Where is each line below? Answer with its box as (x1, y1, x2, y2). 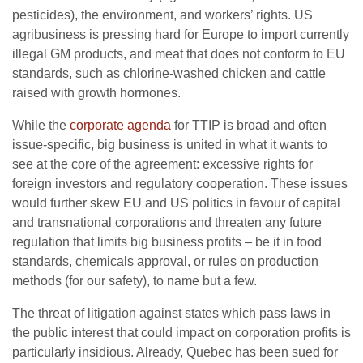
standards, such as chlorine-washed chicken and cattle (12, 66, 326, 80)
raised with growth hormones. (12, 86, 181, 100)
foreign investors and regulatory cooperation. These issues (12, 177, 348, 190)
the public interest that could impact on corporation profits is (12, 326, 351, 340)
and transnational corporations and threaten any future (12, 216, 322, 229)
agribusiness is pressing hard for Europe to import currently (12, 28, 349, 41)
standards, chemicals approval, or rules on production (12, 254, 318, 268)
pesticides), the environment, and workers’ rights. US (12, 8, 313, 22)
